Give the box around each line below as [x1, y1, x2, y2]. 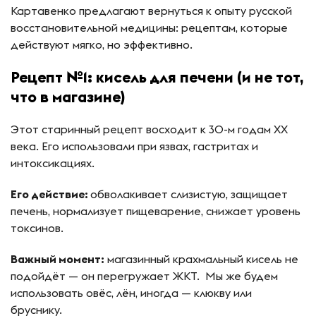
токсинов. [11, 221, 63, 236]
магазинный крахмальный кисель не [104, 252, 298, 267]
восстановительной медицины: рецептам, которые [11, 20, 288, 35]
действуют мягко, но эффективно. [11, 37, 193, 52]
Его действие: [11, 187, 88, 202]
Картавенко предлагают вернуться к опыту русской [11, 4, 292, 18]
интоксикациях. [11, 156, 95, 171]
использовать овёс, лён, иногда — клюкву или [11, 286, 252, 300]
